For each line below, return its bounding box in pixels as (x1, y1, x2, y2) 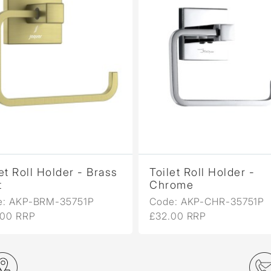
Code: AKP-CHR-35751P (149, 195, 265, 208)
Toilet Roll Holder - (149, 166, 255, 179)
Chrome (149, 178, 194, 192)
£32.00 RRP (149, 210, 207, 223)
